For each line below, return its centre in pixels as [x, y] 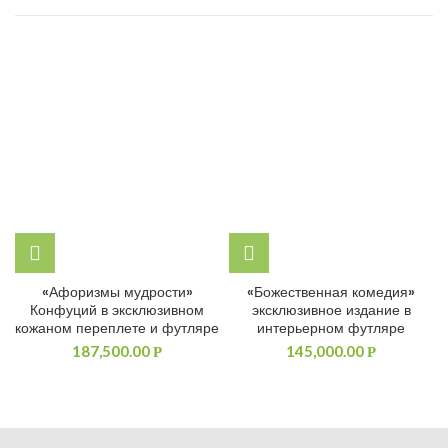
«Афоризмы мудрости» [117, 292]
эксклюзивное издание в [331, 310]
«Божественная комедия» [331, 292]
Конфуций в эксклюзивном [117, 310]
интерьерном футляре [331, 328]
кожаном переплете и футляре [117, 328]
